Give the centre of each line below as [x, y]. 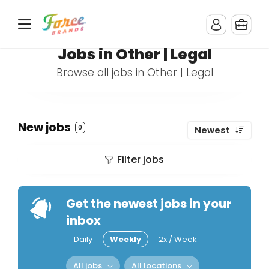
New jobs [46, 128]
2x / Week [178, 239]
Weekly [125, 239]
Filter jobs [141, 159]
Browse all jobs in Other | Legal [134, 73]
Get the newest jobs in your [149, 204]
